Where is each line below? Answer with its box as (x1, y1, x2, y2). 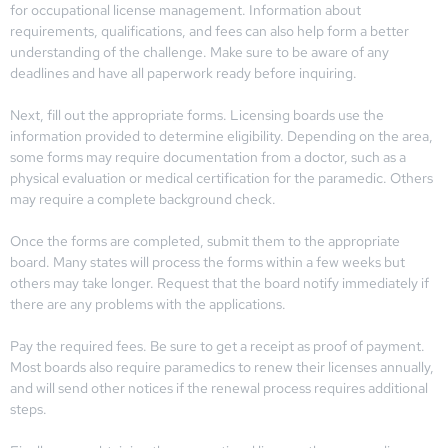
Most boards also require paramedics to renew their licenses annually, (10, 357, 434, 376)
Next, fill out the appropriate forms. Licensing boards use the (10, 105, 384, 124)
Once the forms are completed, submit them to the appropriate (10, 231, 400, 250)
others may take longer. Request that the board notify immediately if (10, 273, 429, 292)
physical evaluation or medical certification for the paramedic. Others (10, 168, 433, 187)
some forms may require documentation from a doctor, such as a (10, 147, 406, 166)
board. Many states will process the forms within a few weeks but (10, 252, 405, 271)
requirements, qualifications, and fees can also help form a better (10, 21, 409, 40)
